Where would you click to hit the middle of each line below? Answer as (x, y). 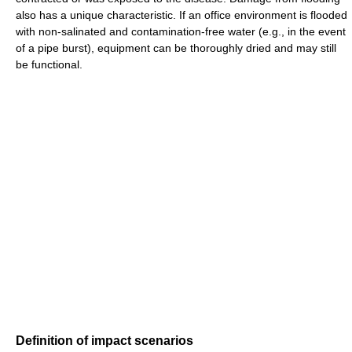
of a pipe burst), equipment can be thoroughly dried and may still (176, 48)
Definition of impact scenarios (104, 341)
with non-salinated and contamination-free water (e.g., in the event (181, 32)
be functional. (49, 65)
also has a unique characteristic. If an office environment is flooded (181, 15)
